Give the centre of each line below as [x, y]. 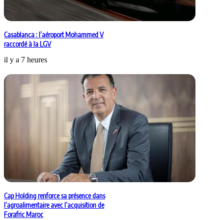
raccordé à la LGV [27, 44]
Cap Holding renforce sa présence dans [55, 196]
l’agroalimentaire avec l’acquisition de [54, 205]
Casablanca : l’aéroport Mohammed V [54, 35]
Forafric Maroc [24, 215]
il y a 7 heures [26, 60]
